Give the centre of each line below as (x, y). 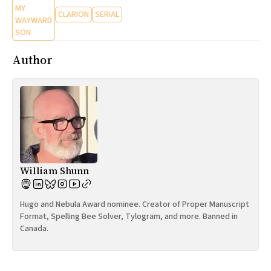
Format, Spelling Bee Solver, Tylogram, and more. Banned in (129, 217)
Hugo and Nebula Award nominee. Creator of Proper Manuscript (135, 205)
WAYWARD (34, 21)
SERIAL (107, 15)
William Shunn (54, 171)
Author (32, 60)
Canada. (34, 229)
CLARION (73, 15)
